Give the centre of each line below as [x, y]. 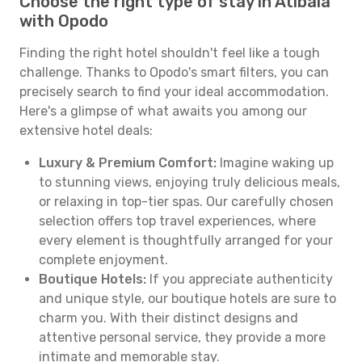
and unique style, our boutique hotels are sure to [187, 299]
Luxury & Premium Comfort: [128, 163]
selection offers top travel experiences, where [177, 221]
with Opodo [64, 21]
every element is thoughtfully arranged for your [186, 240]
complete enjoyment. [103, 260]
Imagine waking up [275, 163]
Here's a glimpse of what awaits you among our [163, 111]
